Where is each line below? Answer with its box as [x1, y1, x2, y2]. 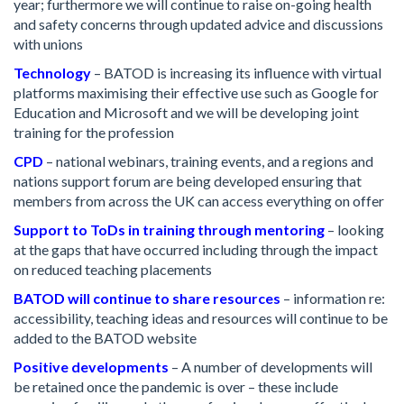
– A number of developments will [169, 358, 372, 375]
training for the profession [14, 124, 174, 141]
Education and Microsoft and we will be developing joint [14, 104, 359, 121]
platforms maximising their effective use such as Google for [14, 84, 379, 101]
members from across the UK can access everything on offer [14, 192, 384, 209]
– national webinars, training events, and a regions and [43, 152, 373, 170]
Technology [14, 64, 91, 81]
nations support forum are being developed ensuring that [14, 172, 362, 189]
